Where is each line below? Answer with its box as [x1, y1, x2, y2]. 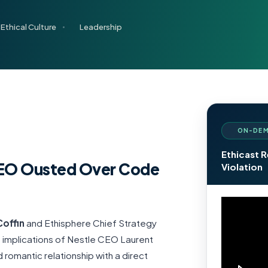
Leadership [80, 22, 122, 32]
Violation [221, 161, 263, 173]
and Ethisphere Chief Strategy [25, 217, 157, 229]
